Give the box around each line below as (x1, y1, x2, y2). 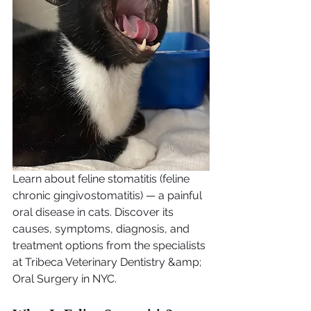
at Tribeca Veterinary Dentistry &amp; (12, 255, 204, 269)
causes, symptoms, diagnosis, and (12, 222, 192, 236)
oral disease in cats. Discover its (12, 205, 176, 219)
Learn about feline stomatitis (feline (12, 172, 192, 186)
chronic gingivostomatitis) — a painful (12, 189, 205, 203)
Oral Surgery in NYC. (12, 272, 117, 286)
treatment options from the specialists (12, 239, 208, 253)
